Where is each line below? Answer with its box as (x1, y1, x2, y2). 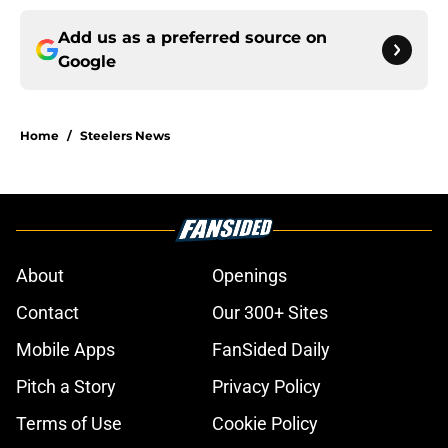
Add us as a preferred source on (58, 28, 327, 48)
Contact (16, 302, 79, 324)
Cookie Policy (212, 413, 318, 435)
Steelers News (80, 128, 170, 144)
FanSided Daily (212, 339, 330, 361)
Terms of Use (16, 413, 122, 435)
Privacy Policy (212, 376, 321, 398)
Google (58, 52, 116, 72)
